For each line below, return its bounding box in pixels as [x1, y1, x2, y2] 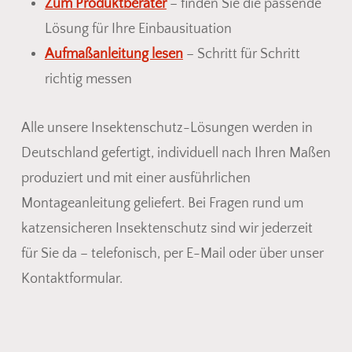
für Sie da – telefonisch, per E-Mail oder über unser [20, 245, 324, 262]
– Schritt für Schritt [182, 46, 300, 62]
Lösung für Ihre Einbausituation [44, 20, 232, 37]
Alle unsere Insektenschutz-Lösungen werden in [20, 119, 313, 136]
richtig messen [44, 71, 132, 87]
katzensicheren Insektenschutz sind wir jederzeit [20, 220, 313, 236]
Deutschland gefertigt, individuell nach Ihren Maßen [20, 145, 331, 161]
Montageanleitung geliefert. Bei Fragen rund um [20, 195, 303, 211]
